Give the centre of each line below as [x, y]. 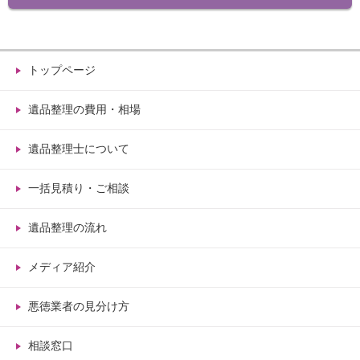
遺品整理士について [79, 149]
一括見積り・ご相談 [79, 188]
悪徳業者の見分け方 [79, 307]
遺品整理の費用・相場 [84, 110]
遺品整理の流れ [67, 228]
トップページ [62, 70]
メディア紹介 [62, 267]
